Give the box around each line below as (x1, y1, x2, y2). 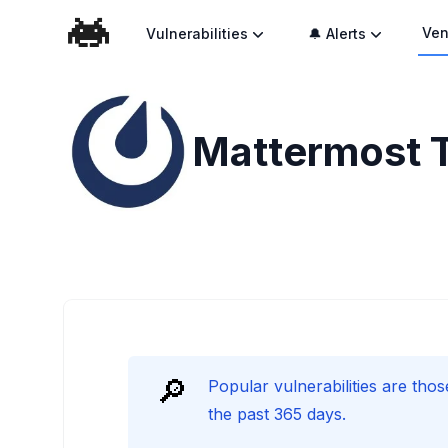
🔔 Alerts (308, 25, 367, 42)
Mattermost (192, 127, 421, 176)
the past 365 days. (208, 404, 346, 424)
